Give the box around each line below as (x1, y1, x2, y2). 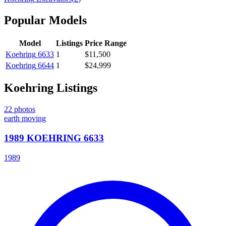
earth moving (4, 114, 46, 123)
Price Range (85, 38, 127, 47)
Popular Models (4, 13, 87, 27)
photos (12, 105, 35, 114)
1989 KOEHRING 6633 (4, 133, 104, 144)
